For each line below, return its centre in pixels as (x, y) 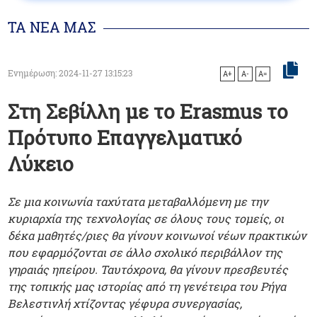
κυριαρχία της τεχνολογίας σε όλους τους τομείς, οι (146, 218)
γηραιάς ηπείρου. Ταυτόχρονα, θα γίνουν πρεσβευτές (148, 269)
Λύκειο (41, 163)
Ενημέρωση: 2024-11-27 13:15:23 (70, 73)
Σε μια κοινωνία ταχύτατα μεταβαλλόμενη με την (138, 201)
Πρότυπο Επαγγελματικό (125, 137)
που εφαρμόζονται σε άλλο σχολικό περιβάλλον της (145, 252)
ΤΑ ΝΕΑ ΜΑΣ (52, 27)
